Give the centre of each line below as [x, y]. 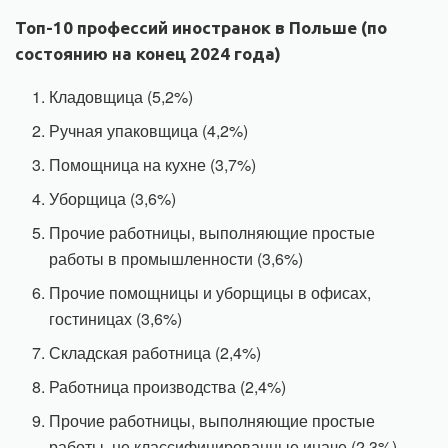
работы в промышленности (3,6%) [176, 259]
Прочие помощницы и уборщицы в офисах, [210, 293]
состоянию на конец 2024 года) [148, 54]
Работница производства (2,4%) [168, 387]
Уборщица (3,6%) [113, 199]
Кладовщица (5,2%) [121, 97]
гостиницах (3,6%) [116, 319]
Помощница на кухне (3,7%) [153, 165]
